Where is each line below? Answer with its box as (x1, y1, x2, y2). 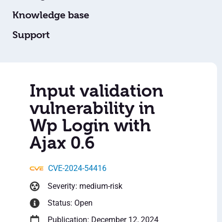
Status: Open (48, 198, 93, 208)
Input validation (30, 81, 164, 101)
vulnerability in (30, 98, 155, 118)
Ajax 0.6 (30, 133, 95, 153)
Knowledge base (12, 9, 89, 21)
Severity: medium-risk (48, 181, 122, 191)
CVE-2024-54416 (48, 164, 107, 173)
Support (12, 29, 50, 41)
